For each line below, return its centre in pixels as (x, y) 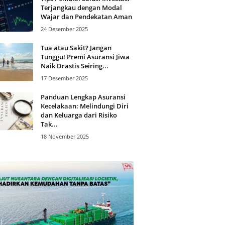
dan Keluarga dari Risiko (79, 115)
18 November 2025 (65, 136)
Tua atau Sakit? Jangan (76, 47)
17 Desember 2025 (64, 78)
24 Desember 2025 (64, 29)
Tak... (49, 124)
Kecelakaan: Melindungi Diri (84, 106)
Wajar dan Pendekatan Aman (86, 16)
